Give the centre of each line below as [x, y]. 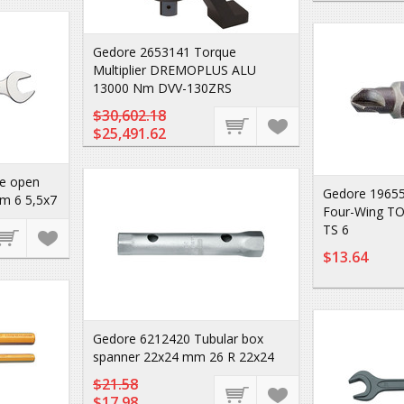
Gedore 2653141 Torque [165, 52]
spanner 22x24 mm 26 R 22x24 [184, 357]
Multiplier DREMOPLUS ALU [174, 70]
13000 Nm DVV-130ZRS [162, 88]
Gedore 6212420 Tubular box [178, 339]
